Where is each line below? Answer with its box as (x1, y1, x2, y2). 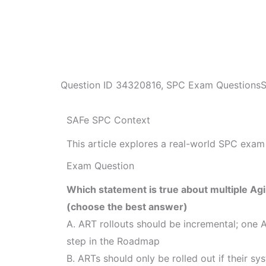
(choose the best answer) (66, 201, 188, 213)
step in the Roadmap (66, 235, 160, 248)
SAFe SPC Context (66, 114, 150, 126)
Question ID (61, 79, 116, 91)
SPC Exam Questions (166, 79, 261, 91)
